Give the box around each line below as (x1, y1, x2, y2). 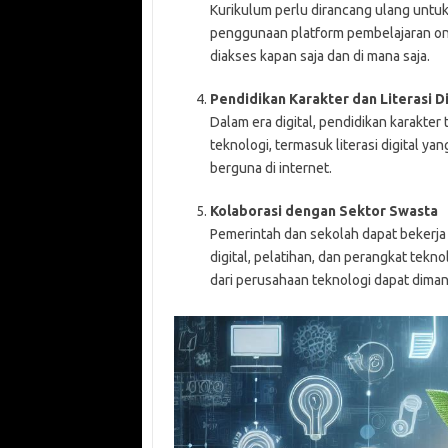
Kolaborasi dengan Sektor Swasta (209, 203, 438, 220)
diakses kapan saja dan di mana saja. (209, 48, 430, 65)
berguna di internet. (209, 160, 332, 177)
